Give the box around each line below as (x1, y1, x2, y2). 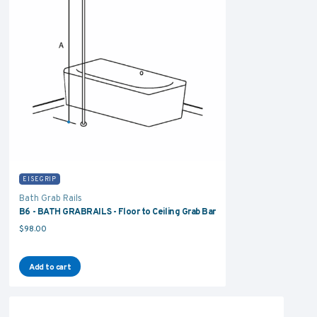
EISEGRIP (23, 175, 57, 183)
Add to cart (28, 261, 71, 272)
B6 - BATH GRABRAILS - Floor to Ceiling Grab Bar (18, 206, 216, 218)
